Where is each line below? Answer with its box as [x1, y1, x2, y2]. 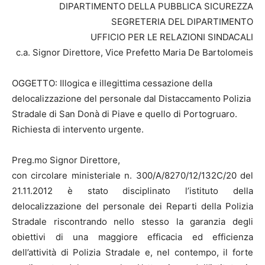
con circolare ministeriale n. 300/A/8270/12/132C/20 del [12, 169, 253, 181]
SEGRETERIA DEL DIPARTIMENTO [111, 15, 253, 27]
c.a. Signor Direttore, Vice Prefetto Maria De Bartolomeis [16, 46, 253, 58]
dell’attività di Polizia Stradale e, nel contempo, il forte [12, 246, 253, 258]
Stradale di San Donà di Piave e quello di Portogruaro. [12, 108, 237, 119]
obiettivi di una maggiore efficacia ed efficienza [12, 231, 253, 243]
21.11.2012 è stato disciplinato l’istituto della [12, 185, 253, 196]
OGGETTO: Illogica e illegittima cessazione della [12, 77, 212, 89]
